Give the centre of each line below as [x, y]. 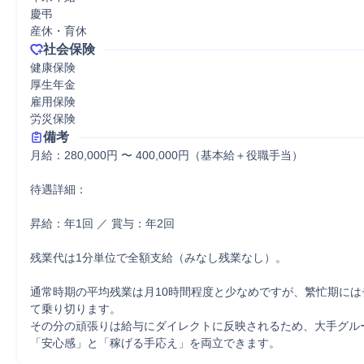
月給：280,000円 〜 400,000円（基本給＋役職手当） [167, 155]
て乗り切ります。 [76, 309]
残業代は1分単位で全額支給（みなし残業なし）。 [158, 258]
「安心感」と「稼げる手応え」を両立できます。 [155, 343]
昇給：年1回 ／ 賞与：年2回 [102, 223]
